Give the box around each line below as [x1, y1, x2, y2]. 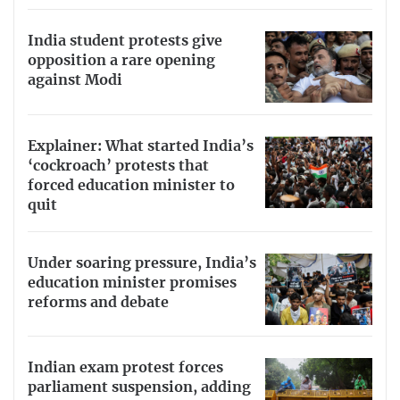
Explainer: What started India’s [28, 139, 254, 154]
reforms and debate [28, 295, 169, 310]
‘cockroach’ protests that [28, 159, 209, 174]
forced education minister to [28, 179, 235, 194]
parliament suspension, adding [28, 380, 251, 396]
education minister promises [28, 275, 237, 290]
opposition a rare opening [28, 54, 215, 69]
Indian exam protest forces [28, 361, 223, 376]
